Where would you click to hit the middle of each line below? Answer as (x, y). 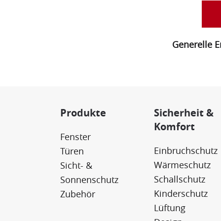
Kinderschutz (181, 193)
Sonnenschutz (89, 179)
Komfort (174, 126)
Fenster (75, 136)
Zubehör (78, 194)
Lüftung (170, 207)
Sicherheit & (184, 112)
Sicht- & (76, 165)
